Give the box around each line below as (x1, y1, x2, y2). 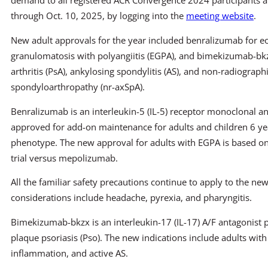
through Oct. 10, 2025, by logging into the (11, 10, 186, 22)
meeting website (186, 10, 254, 22)
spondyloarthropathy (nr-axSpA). (11, 80, 145, 93)
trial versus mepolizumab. (11, 151, 118, 164)
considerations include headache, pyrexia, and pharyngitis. (11, 191, 252, 204)
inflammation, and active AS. (11, 246, 128, 259)
